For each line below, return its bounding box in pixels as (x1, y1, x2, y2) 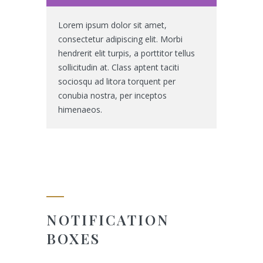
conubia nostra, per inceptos (58, 90, 167, 101)
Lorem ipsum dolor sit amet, (58, 19, 167, 31)
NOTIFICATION (46, 210, 170, 229)
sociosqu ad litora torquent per (58, 76, 176, 87)
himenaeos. (58, 104, 102, 115)
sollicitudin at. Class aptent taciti (58, 62, 179, 73)
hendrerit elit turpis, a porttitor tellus (58, 48, 195, 59)
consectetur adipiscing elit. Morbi (58, 33, 183, 45)
